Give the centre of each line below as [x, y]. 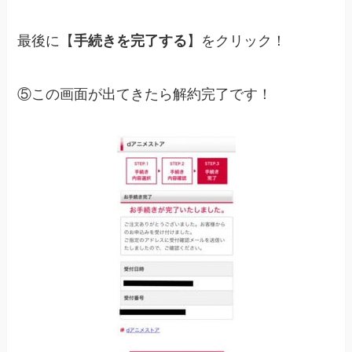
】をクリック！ [237, 40]
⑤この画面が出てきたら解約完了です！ [145, 94]
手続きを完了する [131, 40]
